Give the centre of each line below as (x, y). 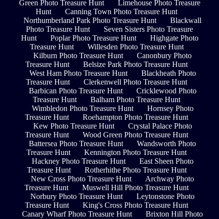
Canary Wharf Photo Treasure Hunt (77, 214)
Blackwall (186, 20)
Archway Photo (170, 178)
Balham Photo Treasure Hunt (135, 99)
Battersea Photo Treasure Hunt (76, 143)
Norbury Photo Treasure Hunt (77, 196)
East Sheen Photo (166, 161)
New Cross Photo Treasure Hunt (81, 178)
